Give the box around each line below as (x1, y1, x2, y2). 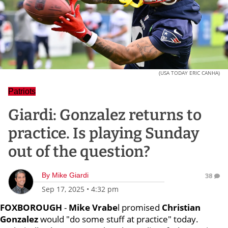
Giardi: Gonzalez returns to (8, 106, 202, 124)
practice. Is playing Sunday (8, 124, 199, 142)
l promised (118, 202, 162, 213)
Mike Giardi (52, 171, 89, 179)
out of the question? (8, 142, 150, 161)
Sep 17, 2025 (42, 184, 84, 194)
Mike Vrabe (69, 202, 118, 213)
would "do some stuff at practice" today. (38, 213, 198, 225)
